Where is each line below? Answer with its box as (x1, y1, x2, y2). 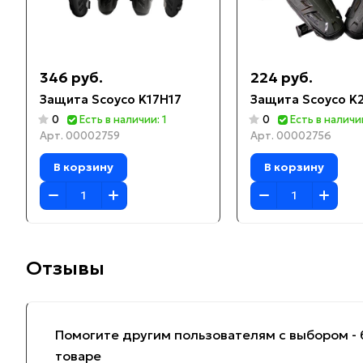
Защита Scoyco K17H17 (40, 91, 181, 107)
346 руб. (40, 67, 103, 87)
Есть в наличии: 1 (79, 112, 167, 126)
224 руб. (250, 67, 313, 87)
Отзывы (26, 255, 105, 280)
